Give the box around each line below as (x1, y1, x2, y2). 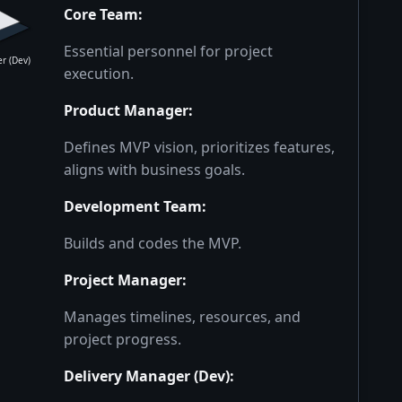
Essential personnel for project (64, 41, 274, 61)
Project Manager (64, 270, 183, 290)
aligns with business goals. (64, 160, 246, 179)
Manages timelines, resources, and (64, 307, 301, 327)
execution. (64, 64, 135, 83)
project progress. (64, 329, 182, 349)
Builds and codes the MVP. (64, 233, 242, 253)
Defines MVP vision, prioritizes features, (64, 137, 336, 157)
